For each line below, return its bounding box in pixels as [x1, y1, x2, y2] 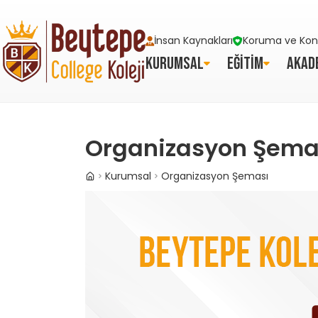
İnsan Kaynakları [153, 33, 233, 48]
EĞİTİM [226, 53, 263, 74]
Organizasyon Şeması [161, 169, 268, 183]
